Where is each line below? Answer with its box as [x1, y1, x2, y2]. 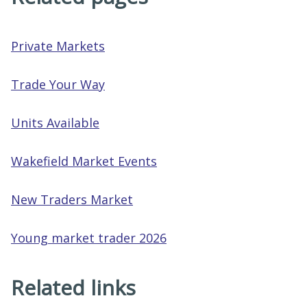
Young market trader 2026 [11, 230, 167, 246]
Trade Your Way [11, 76, 105, 93]
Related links [11, 273, 136, 302]
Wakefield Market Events [11, 153, 157, 169]
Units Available [11, 114, 99, 131]
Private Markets [11, 38, 105, 54]
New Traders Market [11, 191, 133, 208]
